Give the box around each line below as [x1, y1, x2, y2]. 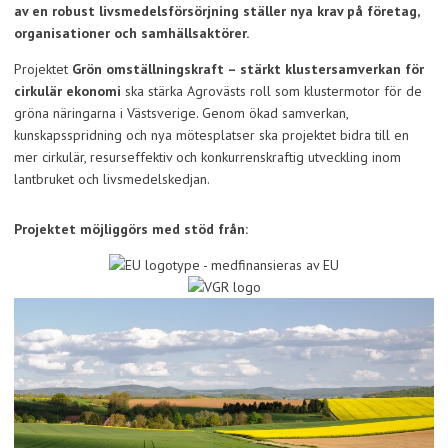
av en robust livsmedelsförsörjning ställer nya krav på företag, [14, 2, 419, 20]
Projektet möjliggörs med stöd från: [14, 220, 248, 238]
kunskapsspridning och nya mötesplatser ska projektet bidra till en [14, 126, 409, 144]
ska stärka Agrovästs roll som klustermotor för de [121, 82, 422, 100]
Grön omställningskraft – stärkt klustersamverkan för [72, 60, 424, 78]
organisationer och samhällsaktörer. [14, 24, 249, 42]
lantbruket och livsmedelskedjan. [14, 170, 210, 188]
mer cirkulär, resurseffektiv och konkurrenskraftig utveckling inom [14, 148, 401, 166]
